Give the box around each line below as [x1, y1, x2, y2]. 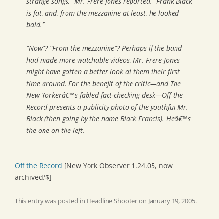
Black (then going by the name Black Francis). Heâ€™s [26, 113, 191, 123]
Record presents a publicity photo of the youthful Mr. [26, 102, 188, 111]
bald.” [26, 20, 44, 29]
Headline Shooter [87, 196, 137, 205]
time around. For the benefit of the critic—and [26, 78, 170, 88]
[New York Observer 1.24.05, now [62, 160, 173, 170]
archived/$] [15, 172, 52, 182]
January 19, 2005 [148, 196, 195, 205]
